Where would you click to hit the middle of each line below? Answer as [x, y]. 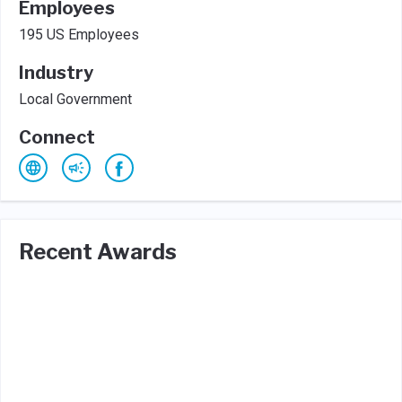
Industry [56, 73]
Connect [57, 137]
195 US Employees [79, 35]
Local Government [75, 99]
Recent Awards [98, 252]
